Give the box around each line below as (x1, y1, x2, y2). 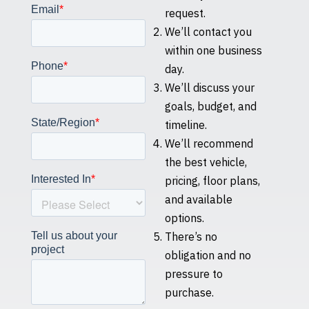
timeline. (164, 117, 207, 132)
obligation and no (164, 248, 251, 262)
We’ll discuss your (164, 80, 255, 94)
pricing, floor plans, (164, 173, 260, 188)
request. (164, 6, 206, 20)
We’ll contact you (164, 24, 252, 39)
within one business (164, 43, 262, 57)
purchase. (164, 285, 214, 299)
